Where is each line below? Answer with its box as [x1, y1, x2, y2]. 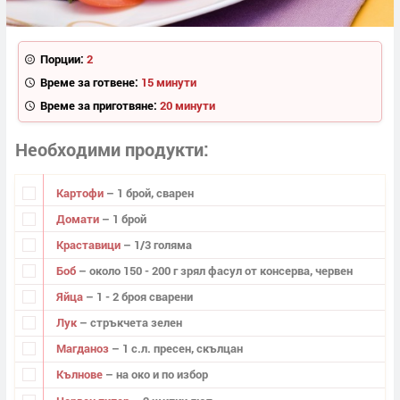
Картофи [55, 184, 106, 201]
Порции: [39, 50, 84, 67]
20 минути [159, 96, 215, 113]
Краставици [55, 237, 123, 253]
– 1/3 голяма [122, 237, 192, 253]
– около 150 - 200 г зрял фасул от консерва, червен [78, 262, 353, 279]
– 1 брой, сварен [105, 184, 194, 201]
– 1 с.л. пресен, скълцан [111, 340, 243, 357]
